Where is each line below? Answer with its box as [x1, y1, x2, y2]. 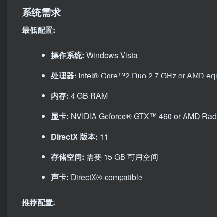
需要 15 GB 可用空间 [84, 151, 158, 163]
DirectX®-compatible [69, 171, 142, 183]
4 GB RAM [69, 90, 108, 102]
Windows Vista [84, 49, 138, 61]
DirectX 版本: [51, 131, 98, 142]
